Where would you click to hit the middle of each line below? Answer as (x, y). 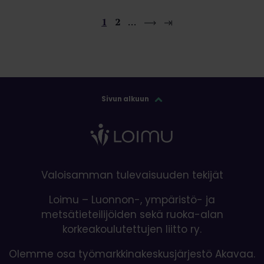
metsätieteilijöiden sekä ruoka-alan (132, 214)
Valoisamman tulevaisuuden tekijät (132, 175)
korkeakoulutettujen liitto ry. (132, 229)
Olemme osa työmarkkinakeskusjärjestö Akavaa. (132, 254)
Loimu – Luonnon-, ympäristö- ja (132, 199)
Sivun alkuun (126, 99)
